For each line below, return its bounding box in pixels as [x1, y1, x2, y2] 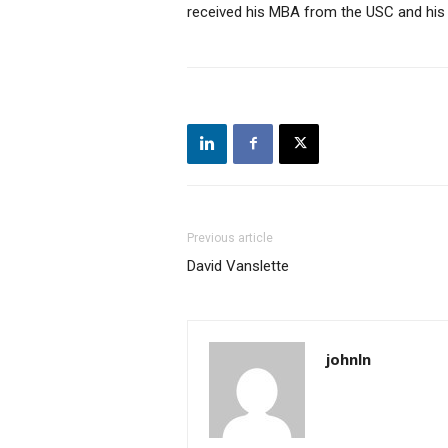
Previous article [187, 230, 273, 245]
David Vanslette [187, 256, 289, 275]
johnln [326, 348, 371, 369]
